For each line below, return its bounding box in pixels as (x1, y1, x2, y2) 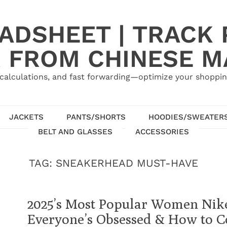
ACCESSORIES (135, 127, 189, 136)
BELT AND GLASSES (38, 127, 112, 136)
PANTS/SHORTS (66, 112, 126, 122)
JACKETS (9, 112, 44, 122)
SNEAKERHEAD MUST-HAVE (56, 157, 198, 169)
